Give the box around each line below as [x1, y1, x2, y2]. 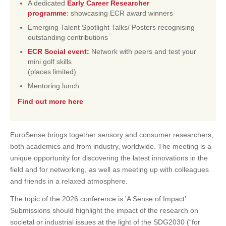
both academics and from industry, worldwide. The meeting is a [10, 142, 211, 151]
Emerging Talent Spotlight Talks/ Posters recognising [28, 23, 195, 32]
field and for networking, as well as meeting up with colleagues [10, 165, 209, 174]
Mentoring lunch [28, 82, 79, 90]
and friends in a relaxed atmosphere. [10, 177, 128, 186]
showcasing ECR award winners [69, 9, 173, 18]
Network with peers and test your [89, 47, 196, 56]
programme [28, 9, 67, 18]
